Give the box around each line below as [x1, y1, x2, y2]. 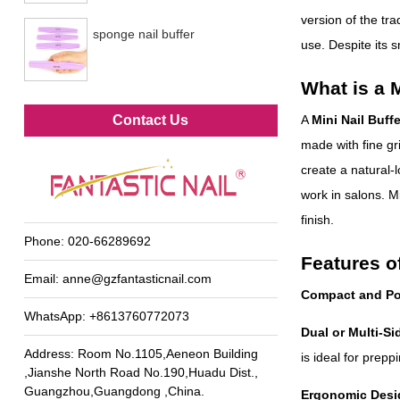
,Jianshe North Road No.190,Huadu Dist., [23, 365, 258, 379]
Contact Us [112, 112, 189, 128]
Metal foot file [92, 104, 169, 119]
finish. [300, 212, 334, 228]
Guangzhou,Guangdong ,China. [23, 384, 204, 398]
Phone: [23, 234, 68, 248]
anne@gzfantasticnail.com [62, 271, 212, 286]
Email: [23, 271, 62, 286]
